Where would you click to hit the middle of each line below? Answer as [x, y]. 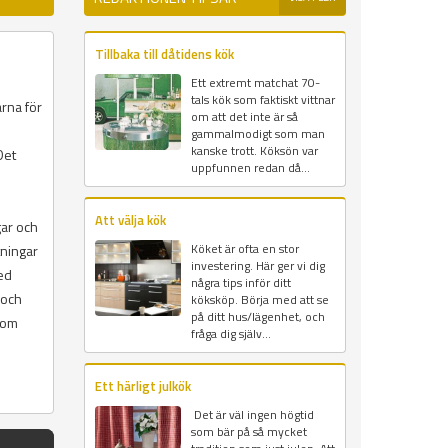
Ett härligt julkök [142, 386]
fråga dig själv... [230, 334]
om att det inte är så [244, 117]
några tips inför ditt [240, 283]
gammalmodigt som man [257, 134]
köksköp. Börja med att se [259, 300]
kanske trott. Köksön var [254, 151]
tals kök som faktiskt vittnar [262, 100]
